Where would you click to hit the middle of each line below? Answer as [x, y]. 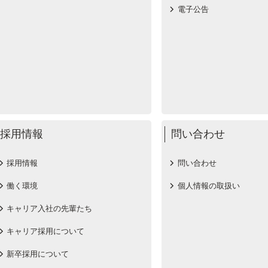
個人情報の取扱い [208, 186]
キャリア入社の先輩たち [49, 208]
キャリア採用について [45, 231]
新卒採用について [38, 254]
